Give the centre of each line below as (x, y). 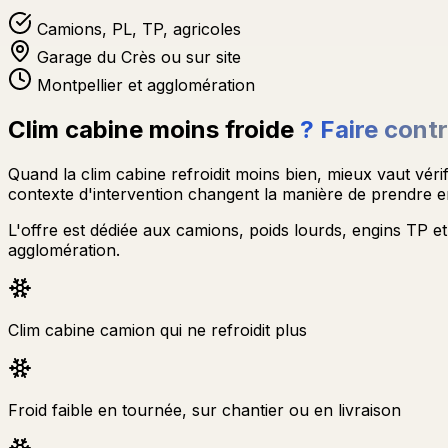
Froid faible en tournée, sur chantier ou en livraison (204, 409)
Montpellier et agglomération (143, 84)
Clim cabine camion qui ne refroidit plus (157, 329)
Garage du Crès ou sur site (136, 56)
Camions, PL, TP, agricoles (136, 28)
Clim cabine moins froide (154, 129)
